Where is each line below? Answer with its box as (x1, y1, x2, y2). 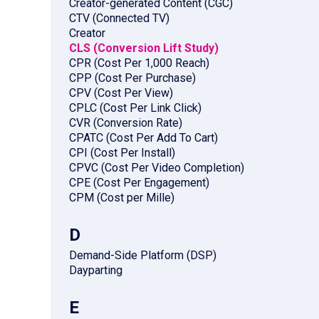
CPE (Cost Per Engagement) (69, 176, 209, 190)
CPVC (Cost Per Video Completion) (69, 161, 244, 175)
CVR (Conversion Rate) (69, 116, 182, 130)
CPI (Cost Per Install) (69, 146, 175, 160)
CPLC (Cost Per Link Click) (69, 101, 202, 115)
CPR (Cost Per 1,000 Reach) (69, 56, 209, 70)
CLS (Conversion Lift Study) (69, 41, 219, 56)
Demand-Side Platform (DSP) (69, 249, 216, 263)
